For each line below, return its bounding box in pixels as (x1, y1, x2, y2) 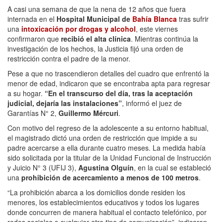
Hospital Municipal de (56, 13, 132, 24)
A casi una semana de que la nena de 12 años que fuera (7, 3, 186, 14)
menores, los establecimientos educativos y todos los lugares (7, 197, 199, 207)
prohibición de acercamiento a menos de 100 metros (21, 172, 199, 182)
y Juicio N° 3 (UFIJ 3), (7, 162, 78, 172)
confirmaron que (7, 33, 59, 44)
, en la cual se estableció (134, 162, 211, 172)
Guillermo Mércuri (56, 108, 118, 118)
